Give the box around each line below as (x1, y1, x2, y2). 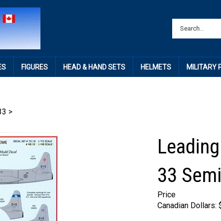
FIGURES (21, 63, 48, 71)
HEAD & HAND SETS (63, 63, 125, 71)
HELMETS (140, 63, 171, 71)
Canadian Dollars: (157, 201, 217, 210)
